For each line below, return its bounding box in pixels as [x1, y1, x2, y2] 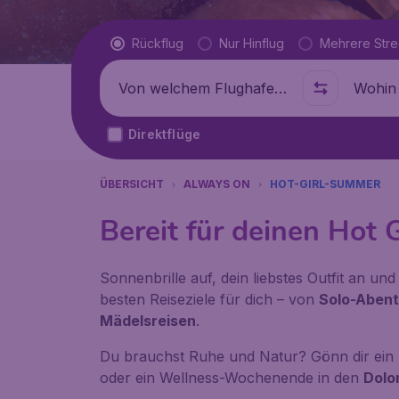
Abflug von [107, 79, 183, 97]
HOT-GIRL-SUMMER [270, 177, 380, 191]
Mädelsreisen [100, 312, 196, 330]
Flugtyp [110, 34, 161, 52]
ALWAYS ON [183, 177, 250, 191]
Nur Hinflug [219, 36, 284, 51]
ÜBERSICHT [100, 177, 164, 191]
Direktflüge [128, 126, 201, 142]
